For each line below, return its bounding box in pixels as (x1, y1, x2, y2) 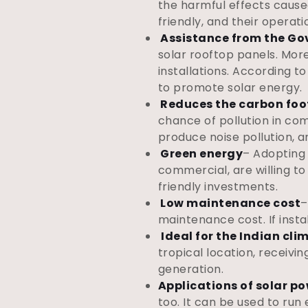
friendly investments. (158, 179, 278, 195)
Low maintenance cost (158, 195, 301, 211)
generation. (158, 261, 224, 277)
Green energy (158, 146, 243, 162)
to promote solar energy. (158, 80, 302, 96)
